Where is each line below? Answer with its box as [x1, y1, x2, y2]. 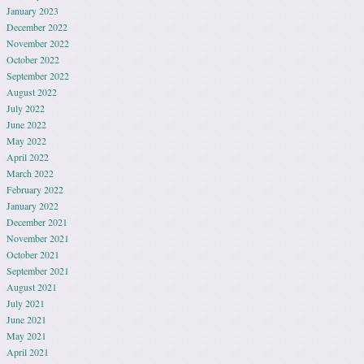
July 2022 [6, 102, 45, 115]
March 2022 [6, 167, 54, 180]
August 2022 [6, 85, 57, 98]
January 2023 [6, 4, 58, 17]
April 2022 [6, 150, 49, 163]
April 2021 [6, 345, 49, 358]
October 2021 [6, 248, 59, 261]
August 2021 [6, 280, 57, 293]
